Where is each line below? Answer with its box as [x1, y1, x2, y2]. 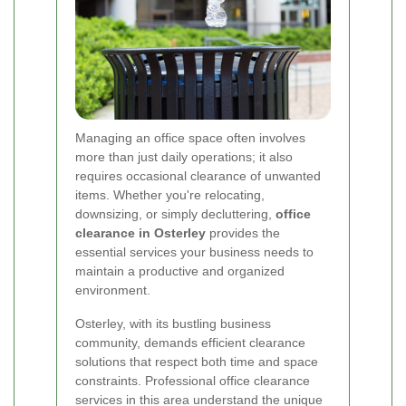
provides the [206, 225, 280, 240]
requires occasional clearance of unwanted [75, 168, 321, 183]
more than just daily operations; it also [75, 149, 293, 164]
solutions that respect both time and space [75, 353, 318, 369]
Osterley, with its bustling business [75, 315, 271, 331]
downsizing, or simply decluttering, [75, 206, 275, 221]
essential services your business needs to [75, 244, 314, 259]
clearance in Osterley [75, 225, 206, 240]
